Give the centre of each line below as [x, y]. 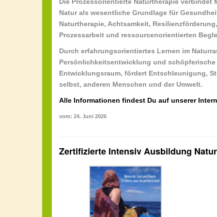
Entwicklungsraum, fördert [104, 73]
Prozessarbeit [82, 35]
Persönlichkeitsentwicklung [105, 62]
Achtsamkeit [128, 23]
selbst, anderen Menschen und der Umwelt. [131, 84]
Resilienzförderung [184, 23]
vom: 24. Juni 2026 [83, 116]
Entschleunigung [177, 73]
